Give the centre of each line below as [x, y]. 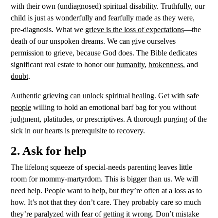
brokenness [166, 65]
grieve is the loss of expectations [135, 30]
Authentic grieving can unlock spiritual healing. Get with [98, 96]
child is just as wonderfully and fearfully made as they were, [103, 18]
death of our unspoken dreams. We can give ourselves [93, 41]
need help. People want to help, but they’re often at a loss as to [106, 191]
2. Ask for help [49, 151]
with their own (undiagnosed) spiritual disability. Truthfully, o [105, 6]
